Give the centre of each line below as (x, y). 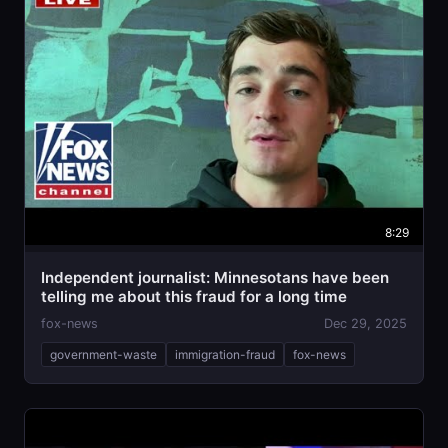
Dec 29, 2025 (365, 323)
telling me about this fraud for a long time (194, 296)
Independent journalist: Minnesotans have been (215, 277)
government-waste (103, 354)
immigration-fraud (225, 354)
